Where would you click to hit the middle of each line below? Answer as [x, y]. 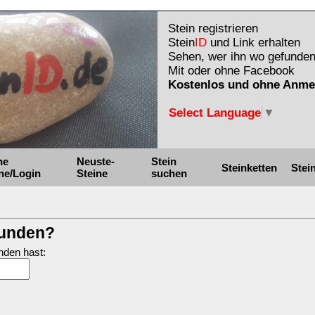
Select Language [215, 113]
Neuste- [95, 161]
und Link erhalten [253, 43]
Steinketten [250, 167]
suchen [169, 173]
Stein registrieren [213, 28]
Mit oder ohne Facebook [231, 71]
